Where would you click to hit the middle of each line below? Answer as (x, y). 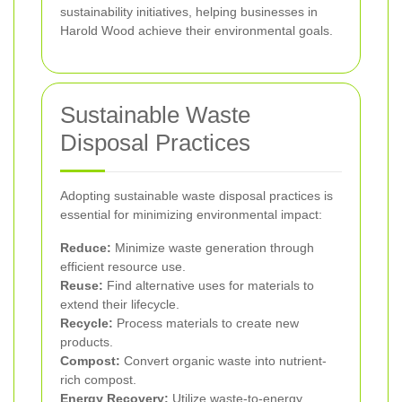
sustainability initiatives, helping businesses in (189, 12)
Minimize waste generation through (213, 248)
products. (87, 342)
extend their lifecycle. (120, 305)
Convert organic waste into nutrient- (223, 361)
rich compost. (98, 380)
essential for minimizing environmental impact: (191, 215)
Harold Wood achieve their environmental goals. (197, 31)
